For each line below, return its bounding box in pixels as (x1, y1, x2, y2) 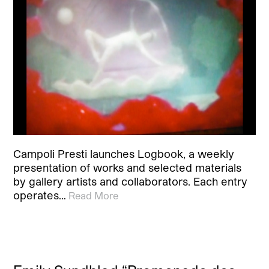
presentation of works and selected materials (13, 161, 242, 175)
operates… (13, 189, 67, 202)
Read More (68, 190, 119, 202)
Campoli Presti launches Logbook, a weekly (13, 147, 235, 161)
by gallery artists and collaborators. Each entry (13, 175, 248, 189)
